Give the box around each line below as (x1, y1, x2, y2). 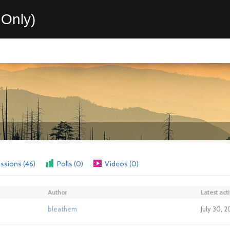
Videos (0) (105, 159, 139, 168)
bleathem (48, 205, 77, 213)
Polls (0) (57, 159, 83, 168)
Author (48, 188, 67, 196)
